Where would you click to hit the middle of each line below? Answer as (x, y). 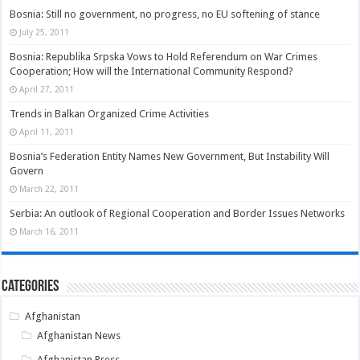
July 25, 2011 (45, 33)
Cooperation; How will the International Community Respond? (152, 72)
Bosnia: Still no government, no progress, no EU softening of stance (165, 14)
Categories (31, 287)
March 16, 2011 (49, 232)
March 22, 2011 (49, 189)
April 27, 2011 (47, 90)
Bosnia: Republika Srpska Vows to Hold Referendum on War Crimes (164, 57)
